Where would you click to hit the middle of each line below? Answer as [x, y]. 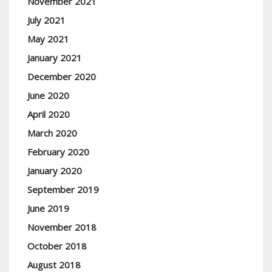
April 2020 [49, 114]
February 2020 [58, 152]
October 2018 [57, 246]
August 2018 [54, 265]
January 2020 [55, 171]
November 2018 [62, 227]
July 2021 [46, 20]
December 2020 [62, 76]
